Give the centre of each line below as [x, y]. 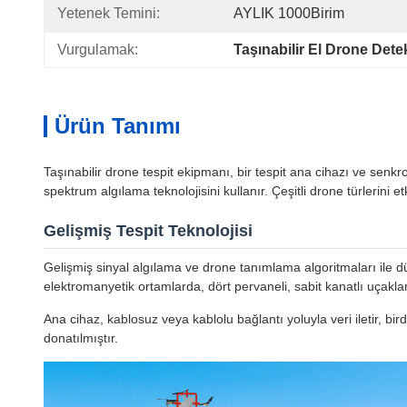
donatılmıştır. [81, 338]
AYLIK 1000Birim [289, 13]
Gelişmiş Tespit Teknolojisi [148, 231]
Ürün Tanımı [118, 126]
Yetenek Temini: [109, 13]
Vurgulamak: [98, 50]
